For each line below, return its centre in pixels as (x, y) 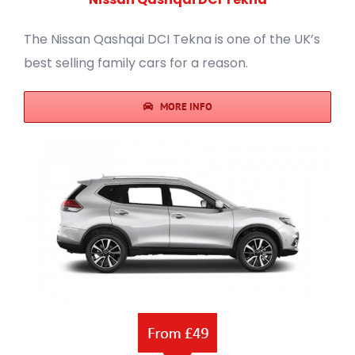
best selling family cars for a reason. (136, 63)
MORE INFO (187, 107)
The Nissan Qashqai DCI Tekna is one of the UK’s (172, 40)
